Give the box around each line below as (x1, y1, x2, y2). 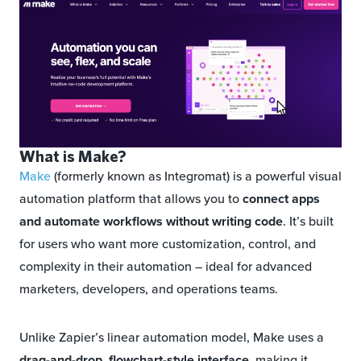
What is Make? (19, 147, 126, 166)
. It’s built (283, 212, 334, 231)
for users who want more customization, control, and (19, 234, 316, 254)
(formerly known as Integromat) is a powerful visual (51, 167, 342, 186)
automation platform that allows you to (19, 189, 243, 209)
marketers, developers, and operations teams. (19, 280, 278, 299)
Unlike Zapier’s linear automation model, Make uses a (19, 328, 324, 347)
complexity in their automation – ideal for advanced (19, 257, 312, 276)
